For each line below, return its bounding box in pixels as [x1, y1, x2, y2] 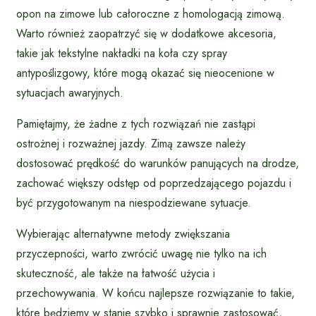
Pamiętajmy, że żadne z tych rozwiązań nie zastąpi [16, 116, 255, 133]
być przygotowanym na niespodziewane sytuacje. [16, 195, 251, 212]
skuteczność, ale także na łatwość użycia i [16, 265, 215, 282]
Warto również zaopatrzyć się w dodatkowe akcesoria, [16, 25, 276, 42]
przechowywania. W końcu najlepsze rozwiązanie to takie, [16, 285, 295, 302]
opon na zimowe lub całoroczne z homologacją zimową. [16, 6, 285, 23]
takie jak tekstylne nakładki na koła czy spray [16, 45, 227, 62]
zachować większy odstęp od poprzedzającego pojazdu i [16, 175, 291, 192]
